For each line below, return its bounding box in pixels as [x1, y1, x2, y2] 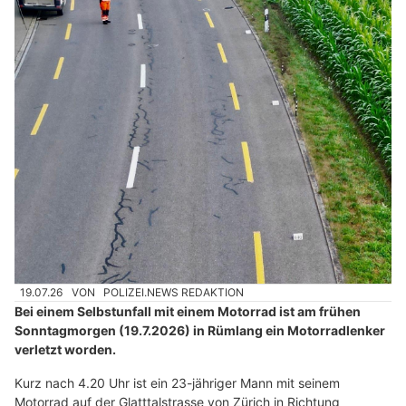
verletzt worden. [14, 342, 116, 358]
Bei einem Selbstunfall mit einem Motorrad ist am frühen [14, 304, 361, 320]
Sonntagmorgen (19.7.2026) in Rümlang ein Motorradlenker [14, 323, 385, 339]
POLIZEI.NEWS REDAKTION [103, 285, 245, 300]
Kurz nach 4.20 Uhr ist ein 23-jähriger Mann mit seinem [14, 375, 340, 391]
